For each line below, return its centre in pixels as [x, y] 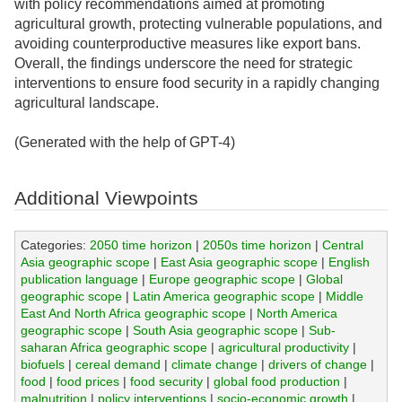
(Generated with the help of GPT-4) [125, 142]
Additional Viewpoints [106, 197]
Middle [344, 296]
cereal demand [118, 364]
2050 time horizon [140, 245]
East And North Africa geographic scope [133, 313]
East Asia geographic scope [239, 262]
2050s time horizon [257, 245]
